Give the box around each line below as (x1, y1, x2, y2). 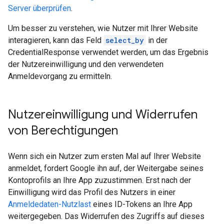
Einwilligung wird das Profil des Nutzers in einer (8, 187, 175, 197)
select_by (105, 35, 144, 45)
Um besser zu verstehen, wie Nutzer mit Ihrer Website (8, 23, 198, 33)
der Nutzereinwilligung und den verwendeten (8, 59, 163, 69)
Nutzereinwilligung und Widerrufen (8, 107, 197, 122)
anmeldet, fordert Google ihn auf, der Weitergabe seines (8, 163, 203, 173)
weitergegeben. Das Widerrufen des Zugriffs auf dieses (8, 211, 204, 221)
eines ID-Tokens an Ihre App (91, 199, 192, 209)
